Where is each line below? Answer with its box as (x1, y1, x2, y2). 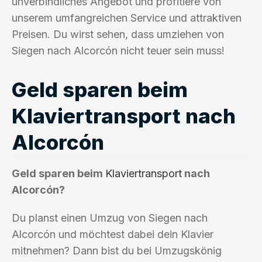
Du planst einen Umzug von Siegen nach (12, 211, 208, 224)
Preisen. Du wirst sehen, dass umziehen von (12, 27, 224, 40)
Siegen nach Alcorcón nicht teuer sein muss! (12, 44, 225, 57)
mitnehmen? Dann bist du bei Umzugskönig (12, 244, 222, 257)
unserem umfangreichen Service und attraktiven (12, 11, 242, 24)
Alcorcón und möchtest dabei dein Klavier (12, 227, 213, 240)
